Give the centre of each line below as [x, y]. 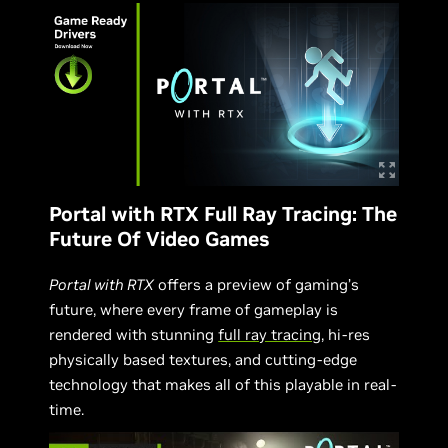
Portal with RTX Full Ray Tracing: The [223, 213]
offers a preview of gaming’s [257, 284]
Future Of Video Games [159, 238]
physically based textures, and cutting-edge [203, 359]
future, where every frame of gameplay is [194, 309]
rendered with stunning [134, 334]
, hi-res [346, 334]
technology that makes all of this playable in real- [223, 384]
